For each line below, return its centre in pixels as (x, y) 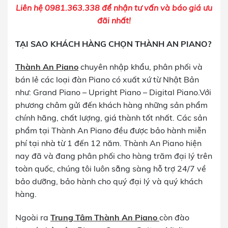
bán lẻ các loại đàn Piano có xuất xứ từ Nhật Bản (107, 80)
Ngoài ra (33, 218)
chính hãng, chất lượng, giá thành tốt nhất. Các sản (111, 118)
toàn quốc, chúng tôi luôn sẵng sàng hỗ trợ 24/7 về (111, 169)
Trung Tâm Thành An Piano (105, 218)
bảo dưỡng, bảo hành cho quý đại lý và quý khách (109, 181)
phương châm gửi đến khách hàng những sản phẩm (111, 105)
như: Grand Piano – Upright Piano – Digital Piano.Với (113, 92)
